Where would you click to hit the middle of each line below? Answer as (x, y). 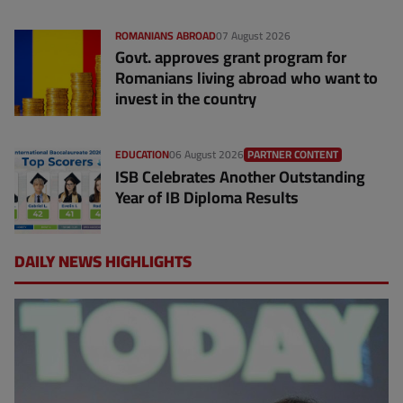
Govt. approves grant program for (231, 57)
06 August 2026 (206, 154)
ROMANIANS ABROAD (166, 35)
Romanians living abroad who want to (246, 77)
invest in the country (186, 98)
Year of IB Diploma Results (207, 197)
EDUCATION (142, 154)
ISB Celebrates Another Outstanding (240, 176)
